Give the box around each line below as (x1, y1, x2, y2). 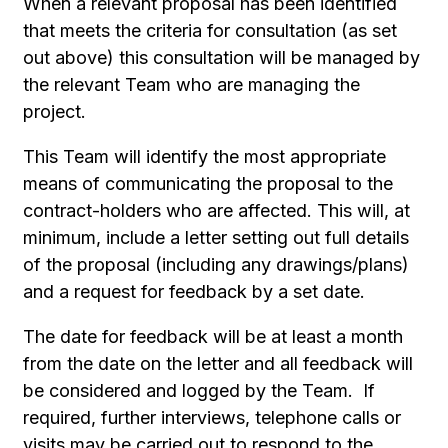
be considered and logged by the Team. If (23, 380, 376, 401)
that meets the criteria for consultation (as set (23, 20, 398, 41)
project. (23, 101, 87, 122)
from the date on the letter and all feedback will (23, 353, 414, 374)
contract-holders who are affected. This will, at (23, 200, 411, 221)
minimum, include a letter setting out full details (23, 227, 410, 248)
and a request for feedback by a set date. (23, 281, 366, 302)
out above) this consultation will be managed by (23, 47, 421, 68)
